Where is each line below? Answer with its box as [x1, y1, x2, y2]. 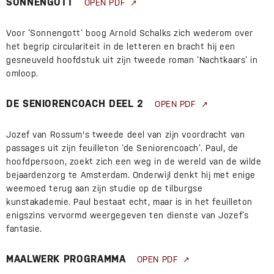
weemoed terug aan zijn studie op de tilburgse [6, 183, 203, 194]
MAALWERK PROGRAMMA [6, 253, 126, 265]
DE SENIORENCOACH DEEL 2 [6, 98, 144, 110]
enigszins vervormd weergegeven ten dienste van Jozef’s [6, 210, 249, 221]
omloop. [6, 68, 39, 79]
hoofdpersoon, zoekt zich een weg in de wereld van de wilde [6, 157, 262, 167]
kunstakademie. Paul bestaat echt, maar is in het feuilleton [6, 197, 253, 207]
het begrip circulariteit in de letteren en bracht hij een [6, 42, 235, 52]
